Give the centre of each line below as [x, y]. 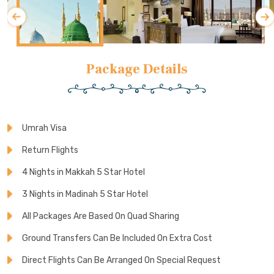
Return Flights [50, 150]
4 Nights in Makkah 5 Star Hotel [83, 172]
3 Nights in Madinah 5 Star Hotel [85, 194]
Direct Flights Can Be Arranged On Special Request [121, 260]
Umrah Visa [44, 128]
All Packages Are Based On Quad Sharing [101, 216]
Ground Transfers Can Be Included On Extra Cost [117, 238]
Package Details [137, 69]
